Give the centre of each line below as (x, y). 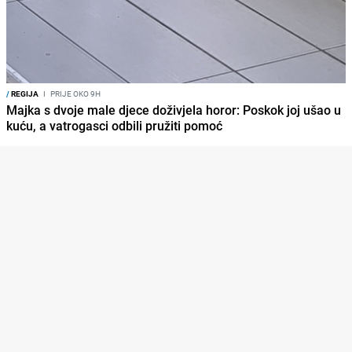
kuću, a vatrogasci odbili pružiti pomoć (114, 126)
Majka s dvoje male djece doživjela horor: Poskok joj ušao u (174, 110)
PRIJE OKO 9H (75, 94)
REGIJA (24, 94)
